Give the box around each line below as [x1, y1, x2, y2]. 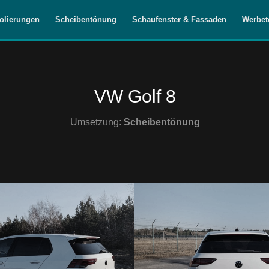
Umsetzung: [70, 116, 124, 127]
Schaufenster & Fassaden [132, 15, 227, 24]
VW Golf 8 [94, 86, 176, 106]
